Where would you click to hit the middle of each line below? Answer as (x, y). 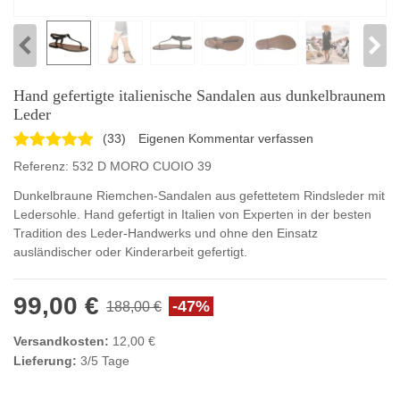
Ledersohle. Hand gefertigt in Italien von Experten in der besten (192, 215)
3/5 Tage (103, 360)
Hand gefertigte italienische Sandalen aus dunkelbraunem (200, 96)
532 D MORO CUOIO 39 (142, 167)
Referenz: (41, 167)
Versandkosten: (61, 341)
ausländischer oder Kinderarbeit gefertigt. (130, 252)
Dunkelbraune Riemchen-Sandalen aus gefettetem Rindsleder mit (199, 196)
